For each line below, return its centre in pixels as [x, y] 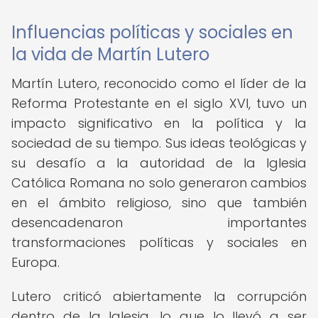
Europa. [35, 262]
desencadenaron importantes [159, 223]
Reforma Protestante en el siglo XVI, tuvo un [159, 103]
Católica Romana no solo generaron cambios [159, 183]
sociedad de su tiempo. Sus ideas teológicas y [159, 143]
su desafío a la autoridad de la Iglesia [159, 163]
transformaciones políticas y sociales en [159, 242]
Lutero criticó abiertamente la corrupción [159, 296]
